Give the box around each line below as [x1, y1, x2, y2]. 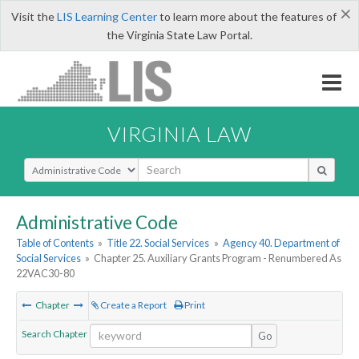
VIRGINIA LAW [107, 121, 252, 146]
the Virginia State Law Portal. [107, 28, 252, 42]
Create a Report [99, 299, 167, 312]
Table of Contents [16, 236, 94, 250]
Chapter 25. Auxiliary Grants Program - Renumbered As [94, 252, 342, 265]
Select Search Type [23, 156, 120, 172]
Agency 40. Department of [222, 236, 340, 250]
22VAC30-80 [16, 267, 75, 280]
